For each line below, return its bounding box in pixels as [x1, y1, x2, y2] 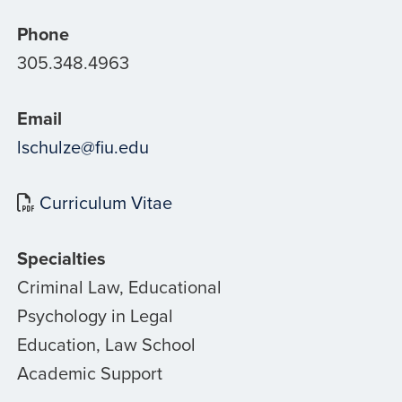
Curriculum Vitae [39, 188, 172, 215]
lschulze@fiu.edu [16, 133, 149, 160]
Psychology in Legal [16, 301, 173, 328]
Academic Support [16, 359, 162, 386]
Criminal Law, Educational [16, 273, 222, 300]
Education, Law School [16, 330, 196, 357]
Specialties [16, 244, 106, 271]
